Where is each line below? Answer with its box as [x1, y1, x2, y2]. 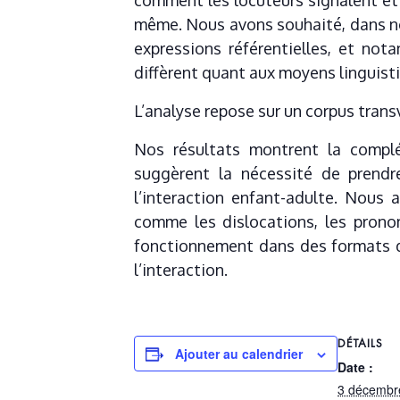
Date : [337, 358, 373, 377]
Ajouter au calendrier [175, 345, 303, 363]
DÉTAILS [337, 335, 383, 352]
